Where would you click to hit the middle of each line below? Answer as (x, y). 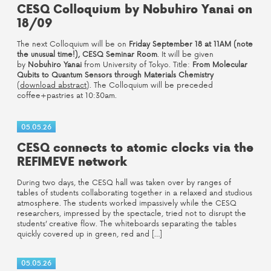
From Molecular (220, 64)
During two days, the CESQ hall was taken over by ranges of (124, 182)
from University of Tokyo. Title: (138, 64)
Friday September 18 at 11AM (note (190, 43)
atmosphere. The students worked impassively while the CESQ (127, 203)
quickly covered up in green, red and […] (90, 234)
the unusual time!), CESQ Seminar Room (87, 54)
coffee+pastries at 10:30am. (69, 95)
